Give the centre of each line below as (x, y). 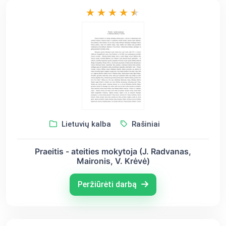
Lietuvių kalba (85, 124)
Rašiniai (145, 124)
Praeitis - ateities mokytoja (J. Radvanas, (113, 152)
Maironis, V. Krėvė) (113, 161)
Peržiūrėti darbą (108, 185)
